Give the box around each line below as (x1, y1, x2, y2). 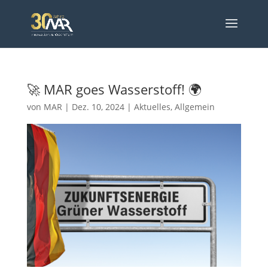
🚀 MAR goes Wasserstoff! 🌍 (26, 80, 202, 98)
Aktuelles (133, 101, 170, 112)
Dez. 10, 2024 (71, 101, 124, 112)
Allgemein (174, 101, 215, 112)
